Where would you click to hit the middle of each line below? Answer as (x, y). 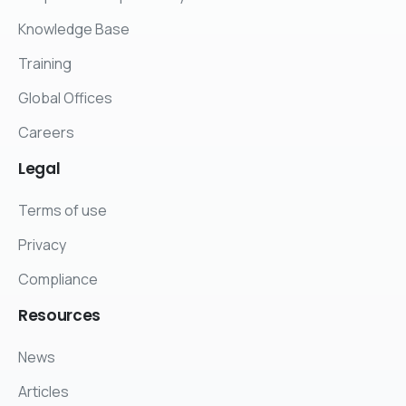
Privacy (42, 244)
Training (45, 64)
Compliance (58, 279)
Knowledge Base (74, 29)
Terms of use (63, 210)
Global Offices (65, 98)
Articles (43, 391)
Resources (59, 315)
